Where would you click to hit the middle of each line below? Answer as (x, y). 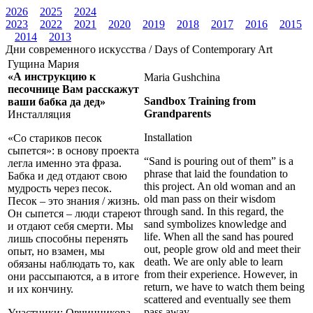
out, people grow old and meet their (222, 249)
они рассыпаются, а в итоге (73, 276)
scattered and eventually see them (217, 299)
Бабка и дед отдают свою (67, 176)
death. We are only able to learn (213, 262)
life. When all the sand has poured (219, 236)
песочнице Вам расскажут (73, 89)
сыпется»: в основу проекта (73, 151)
